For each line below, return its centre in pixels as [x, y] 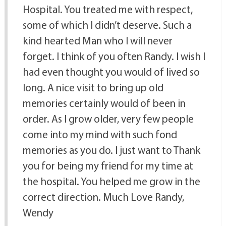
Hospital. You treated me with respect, [107, 9]
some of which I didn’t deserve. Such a [107, 25]
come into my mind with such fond [100, 134]
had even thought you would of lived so [111, 72]
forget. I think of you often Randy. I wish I [114, 56]
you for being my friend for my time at [108, 166]
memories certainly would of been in [104, 103]
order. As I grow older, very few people [108, 119]
